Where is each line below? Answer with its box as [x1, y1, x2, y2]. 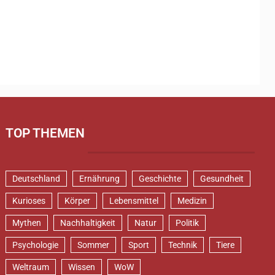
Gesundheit [200, 174, 244, 184]
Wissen [68, 262, 96, 272]
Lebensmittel [109, 196, 159, 206]
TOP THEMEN [6, 126, 85, 141]
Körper [64, 196, 91, 206]
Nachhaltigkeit [60, 218, 116, 228]
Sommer [77, 240, 110, 250]
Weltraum [12, 262, 50, 272]
